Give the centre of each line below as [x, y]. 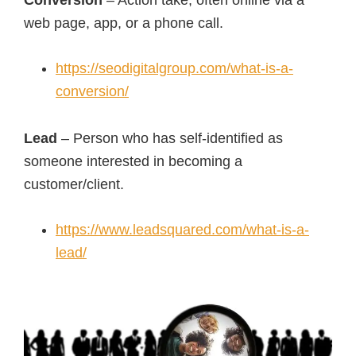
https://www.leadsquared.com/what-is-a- [182, 230]
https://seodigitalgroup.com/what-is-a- [174, 68]
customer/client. [74, 184]
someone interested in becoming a [133, 161]
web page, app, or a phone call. [124, 23]
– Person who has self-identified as [172, 138]
